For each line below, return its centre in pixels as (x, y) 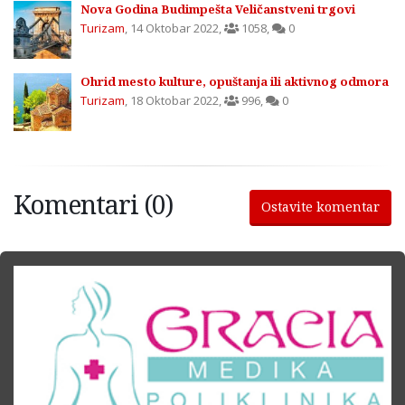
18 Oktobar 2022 (174, 101)
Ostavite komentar (320, 207)
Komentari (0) (93, 204)
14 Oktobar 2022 (174, 28)
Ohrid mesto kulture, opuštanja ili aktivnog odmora (235, 82)
